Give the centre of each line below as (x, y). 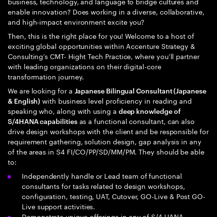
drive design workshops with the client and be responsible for (108, 131)
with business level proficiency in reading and (116, 100)
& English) (24, 101)
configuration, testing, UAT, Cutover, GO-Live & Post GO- (114, 196)
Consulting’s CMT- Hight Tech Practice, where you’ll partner (104, 56)
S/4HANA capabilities (43, 121)
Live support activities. (59, 206)
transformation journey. (46, 76)
